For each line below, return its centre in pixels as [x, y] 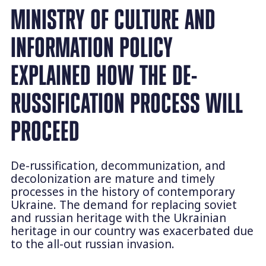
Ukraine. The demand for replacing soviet [123, 205]
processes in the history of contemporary [123, 192]
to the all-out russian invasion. [92, 244]
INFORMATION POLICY [91, 47]
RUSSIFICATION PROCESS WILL [126, 103]
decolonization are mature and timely [113, 179]
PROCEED [45, 131]
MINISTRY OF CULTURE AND [113, 20]
